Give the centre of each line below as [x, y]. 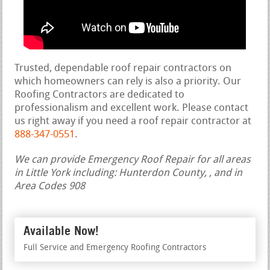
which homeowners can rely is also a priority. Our [128, 81]
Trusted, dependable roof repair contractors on [123, 68]
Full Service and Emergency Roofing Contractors [115, 248]
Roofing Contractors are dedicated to [100, 95]
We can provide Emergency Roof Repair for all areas [133, 160]
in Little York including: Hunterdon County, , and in [129, 173]
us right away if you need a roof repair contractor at [133, 121]
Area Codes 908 [50, 186]
